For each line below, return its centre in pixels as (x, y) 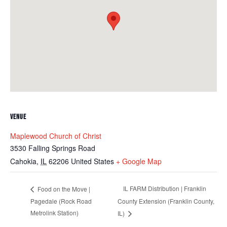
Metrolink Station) (54, 212)
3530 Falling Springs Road (53, 148)
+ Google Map (139, 161)
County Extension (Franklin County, (166, 201)
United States (92, 161)
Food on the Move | (63, 188)
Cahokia (23, 161)
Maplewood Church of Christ (56, 136)
